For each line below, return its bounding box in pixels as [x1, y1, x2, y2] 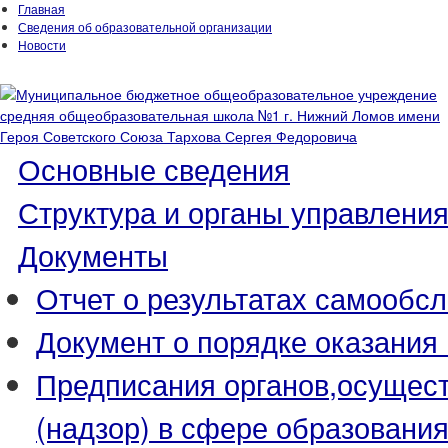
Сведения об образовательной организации [18, 18, 272, 35]
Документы [18, 233, 168, 275]
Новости [18, 36, 66, 53]
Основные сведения [18, 147, 290, 189]
